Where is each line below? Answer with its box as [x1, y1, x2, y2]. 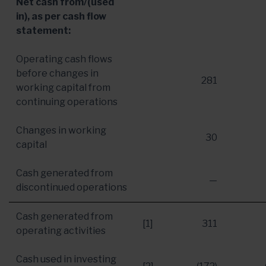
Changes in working [16, 125, 106, 136]
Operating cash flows [16, 53, 112, 65]
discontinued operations [16, 182, 127, 193]
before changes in [16, 68, 99, 79]
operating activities [16, 225, 106, 236]
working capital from [16, 82, 110, 93]
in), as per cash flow [16, 11, 106, 22]
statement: [16, 25, 71, 36]
